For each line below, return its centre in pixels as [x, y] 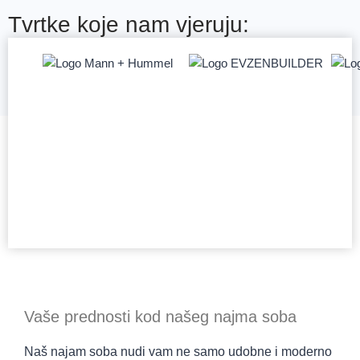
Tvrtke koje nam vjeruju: [129, 24]
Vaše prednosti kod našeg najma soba [160, 317]
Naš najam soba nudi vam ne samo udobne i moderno [178, 352]
